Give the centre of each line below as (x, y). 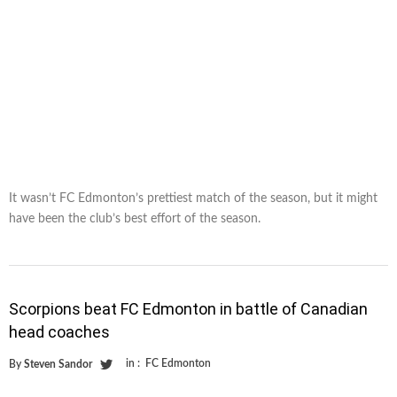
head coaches (59, 332)
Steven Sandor (58, 365)
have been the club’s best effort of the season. (135, 219)
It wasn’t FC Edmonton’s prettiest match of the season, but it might (193, 199)
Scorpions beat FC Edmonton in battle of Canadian (188, 309)
